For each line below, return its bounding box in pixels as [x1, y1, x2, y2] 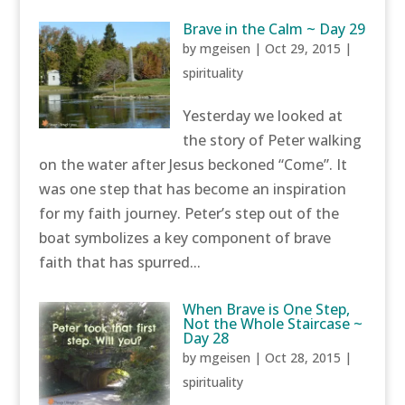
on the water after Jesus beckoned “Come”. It [38, 155, 347, 174]
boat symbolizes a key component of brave [38, 228, 331, 248]
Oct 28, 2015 [265, 349, 342, 366]
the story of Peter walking [183, 130, 363, 150]
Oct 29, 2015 [265, 40, 342, 57]
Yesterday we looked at [183, 106, 344, 126]
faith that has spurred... [38, 252, 201, 272]
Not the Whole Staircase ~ [183, 314, 363, 334]
